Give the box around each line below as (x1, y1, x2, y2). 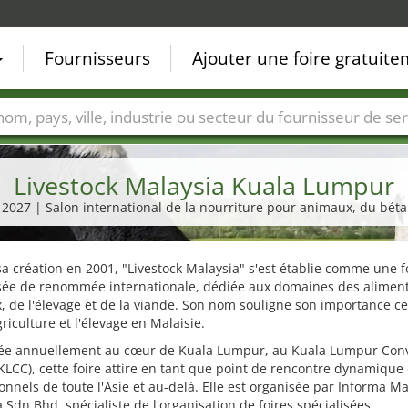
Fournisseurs (45, 46, 150, 70)
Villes (22, 135, 55, 153)
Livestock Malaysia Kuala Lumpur (14, 168, 394, 202)
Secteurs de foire (82, 135, 187, 153)
